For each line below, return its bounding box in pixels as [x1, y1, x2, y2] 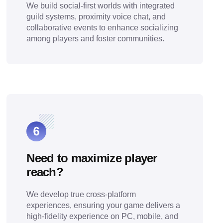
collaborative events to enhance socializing [26, 23, 179, 32]
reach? [26, 165, 63, 179]
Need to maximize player [26, 151, 157, 165]
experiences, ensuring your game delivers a [26, 201, 181, 210]
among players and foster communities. [26, 34, 165, 43]
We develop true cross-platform [26, 190, 136, 199]
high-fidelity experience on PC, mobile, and [26, 212, 179, 221]
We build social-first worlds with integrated [26, 1, 175, 10]
